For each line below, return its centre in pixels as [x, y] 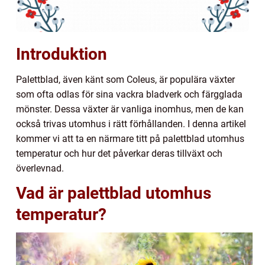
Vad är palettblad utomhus [114, 193]
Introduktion [62, 54]
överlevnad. [40, 168]
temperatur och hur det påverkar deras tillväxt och [119, 153]
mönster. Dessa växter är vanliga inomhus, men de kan [130, 109]
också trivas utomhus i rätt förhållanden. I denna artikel [131, 124]
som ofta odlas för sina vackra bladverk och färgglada [129, 94]
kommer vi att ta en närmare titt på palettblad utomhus [130, 138]
